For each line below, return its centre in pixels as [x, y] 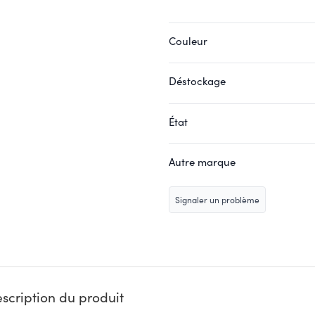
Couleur [188, 40]
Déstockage [197, 81]
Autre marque [202, 162]
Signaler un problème [217, 200]
